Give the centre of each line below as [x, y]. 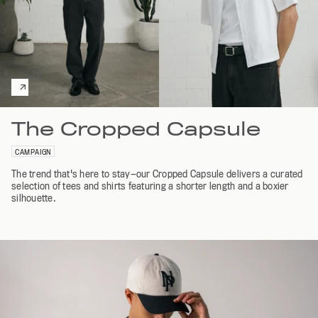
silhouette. [34, 198]
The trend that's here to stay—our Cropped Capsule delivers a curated [157, 174]
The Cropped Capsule [136, 128]
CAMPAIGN [33, 152]
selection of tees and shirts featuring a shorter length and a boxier [150, 186]
